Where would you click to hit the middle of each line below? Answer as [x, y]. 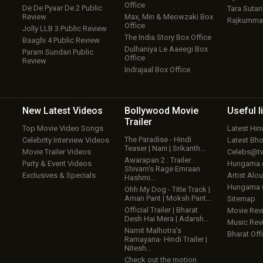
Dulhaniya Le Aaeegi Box [166, 49]
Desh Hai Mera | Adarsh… [167, 219]
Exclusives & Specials [59, 176]
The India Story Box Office [168, 38]
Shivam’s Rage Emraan [163, 169]
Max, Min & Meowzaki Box [169, 17]
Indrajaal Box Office [158, 70]
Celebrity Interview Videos [65, 140]
